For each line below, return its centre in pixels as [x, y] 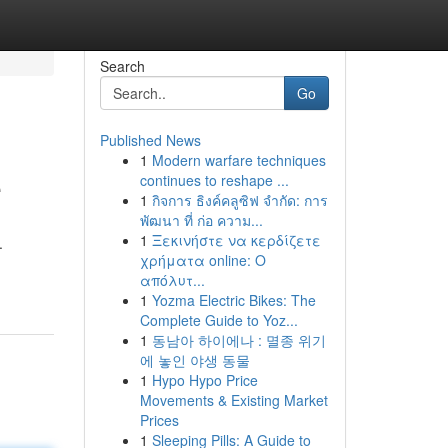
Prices [159, 420]
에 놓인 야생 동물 [194, 360]
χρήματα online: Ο [202, 260]
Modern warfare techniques [238, 160]
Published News [150, 140]
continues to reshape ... [214, 180]
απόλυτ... [172, 280]
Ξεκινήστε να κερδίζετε [236, 240]
